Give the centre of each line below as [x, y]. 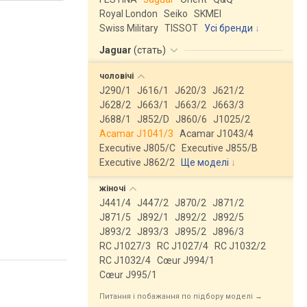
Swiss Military [129, 28]
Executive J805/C [137, 148]
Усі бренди [229, 28]
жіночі [113, 188]
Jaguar [116, 50]
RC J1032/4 [125, 260]
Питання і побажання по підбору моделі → [181, 296]
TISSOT [181, 28]
